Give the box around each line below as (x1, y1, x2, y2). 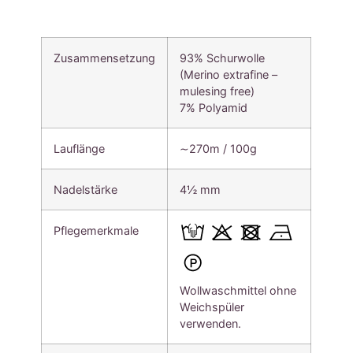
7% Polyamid (180, 100, 248, 114)
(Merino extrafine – (180, 67, 278, 81)
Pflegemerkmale (54, 223, 139, 237)
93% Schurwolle (180, 50, 266, 65)
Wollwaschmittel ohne (180, 283, 297, 297)
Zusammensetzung (54, 50, 156, 65)
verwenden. (180, 316, 242, 330)
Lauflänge (54, 141, 106, 155)
